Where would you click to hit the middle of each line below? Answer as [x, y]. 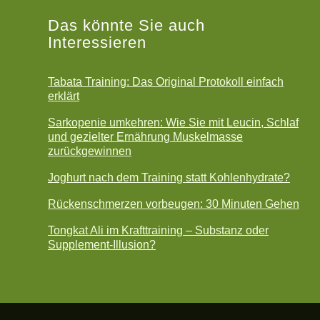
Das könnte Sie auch [126, 26]
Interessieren [97, 43]
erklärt [64, 96]
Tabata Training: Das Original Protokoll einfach [166, 82]
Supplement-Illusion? [102, 245]
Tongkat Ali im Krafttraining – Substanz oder [158, 231]
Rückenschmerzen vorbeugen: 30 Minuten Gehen [174, 204]
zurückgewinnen [90, 151]
